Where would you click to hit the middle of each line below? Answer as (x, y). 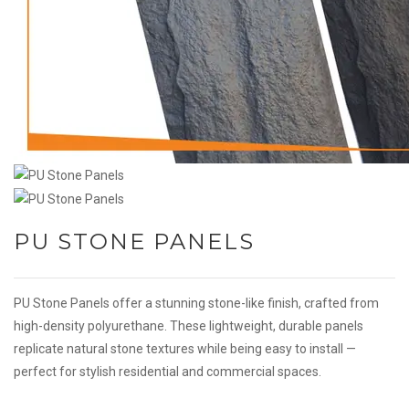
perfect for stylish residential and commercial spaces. (168, 371)
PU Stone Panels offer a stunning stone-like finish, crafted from (196, 303)
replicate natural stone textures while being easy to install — (185, 348)
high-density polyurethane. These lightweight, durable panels (189, 325)
